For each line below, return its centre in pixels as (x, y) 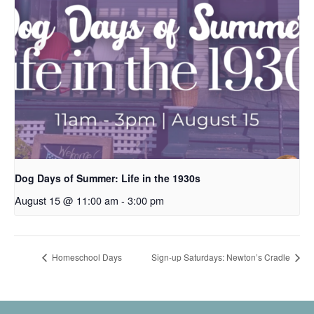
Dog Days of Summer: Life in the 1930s (108, 178)
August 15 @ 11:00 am (67, 200)
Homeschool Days (86, 257)
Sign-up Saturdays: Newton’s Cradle (222, 257)
